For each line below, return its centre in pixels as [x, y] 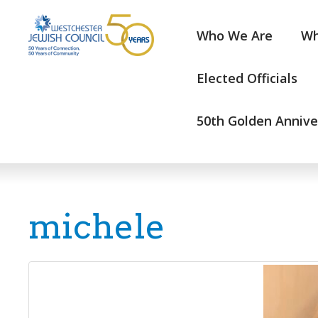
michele [97, 226]
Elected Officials [247, 78]
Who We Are [235, 35]
